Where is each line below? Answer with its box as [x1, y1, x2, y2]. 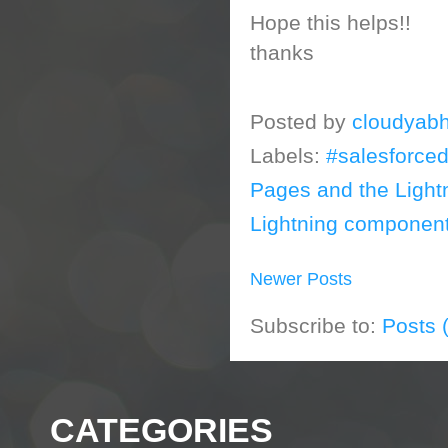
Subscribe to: [250, 313, 382, 338]
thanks [250, 41, 314, 66]
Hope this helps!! [250, 11, 411, 36]
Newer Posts [250, 269, 352, 290]
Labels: [250, 144, 326, 169]
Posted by [250, 109, 352, 134]
